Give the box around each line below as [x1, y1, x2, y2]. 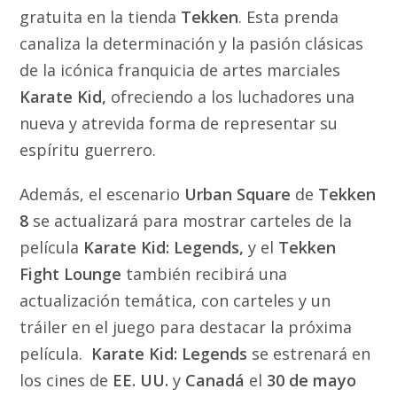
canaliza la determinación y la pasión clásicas [19, 32, 364, 54]
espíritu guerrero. [19, 138, 157, 160]
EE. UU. [113, 369, 174, 391]
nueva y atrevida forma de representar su [19, 112, 339, 134]
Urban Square [184, 183, 292, 205]
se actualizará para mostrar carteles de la [28, 209, 353, 231]
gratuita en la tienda [19, 5, 182, 27]
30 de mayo [267, 369, 357, 391]
